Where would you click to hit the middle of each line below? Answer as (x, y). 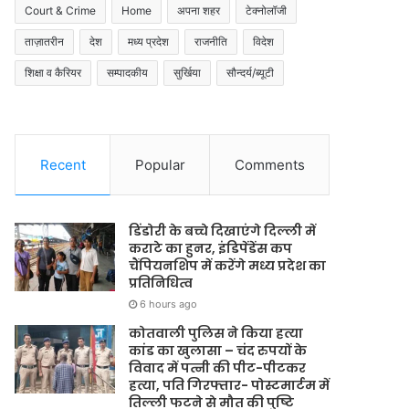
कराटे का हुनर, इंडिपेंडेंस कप (211, 248)
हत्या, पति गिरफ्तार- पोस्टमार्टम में (230, 385)
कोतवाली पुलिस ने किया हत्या (216, 333)
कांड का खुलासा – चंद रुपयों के (218, 351)
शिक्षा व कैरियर (53, 73)
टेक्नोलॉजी (267, 10)
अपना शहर (199, 10)
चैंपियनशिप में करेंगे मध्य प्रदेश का (228, 266)
